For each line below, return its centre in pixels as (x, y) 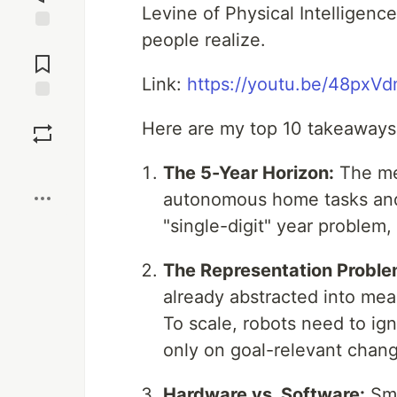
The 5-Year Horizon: (249, 173)
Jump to (43, 42)
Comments (43, 57)
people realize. (204, 40)
